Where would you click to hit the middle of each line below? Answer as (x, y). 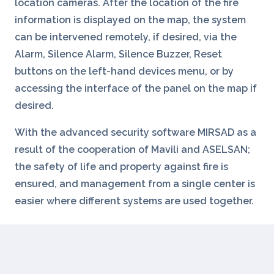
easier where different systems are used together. (134, 201)
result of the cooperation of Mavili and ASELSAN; (132, 150)
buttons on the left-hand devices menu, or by (124, 72)
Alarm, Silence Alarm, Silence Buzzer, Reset (118, 54)
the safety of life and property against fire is (121, 167)
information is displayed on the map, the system (130, 20)
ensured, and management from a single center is (135, 184)
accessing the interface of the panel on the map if (136, 89)
